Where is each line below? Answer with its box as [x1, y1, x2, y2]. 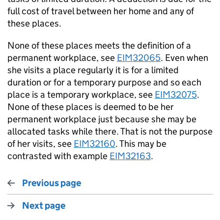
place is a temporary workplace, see [7, 89, 155, 100]
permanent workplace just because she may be [7, 113, 196, 125]
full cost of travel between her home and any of [7, 5, 194, 17]
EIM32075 [155, 89, 197, 100]
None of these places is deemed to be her [7, 101, 174, 112]
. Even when [161, 52, 208, 63]
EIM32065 [117, 52, 161, 63]
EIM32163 [110, 150, 151, 162]
